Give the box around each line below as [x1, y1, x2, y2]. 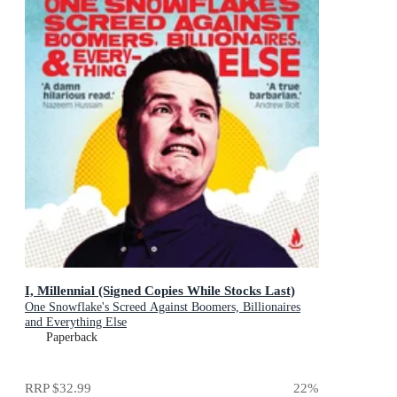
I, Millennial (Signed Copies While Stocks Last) [25, 283, 295, 299]
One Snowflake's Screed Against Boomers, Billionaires [25, 300, 300, 315]
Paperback [46, 331, 97, 345]
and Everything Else [25, 315, 127, 330]
